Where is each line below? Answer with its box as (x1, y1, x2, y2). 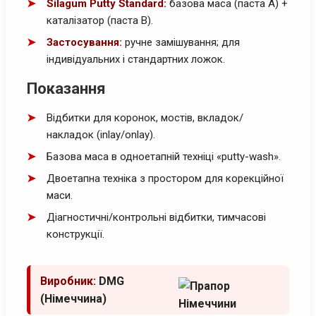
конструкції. (47, 227, 104, 241)
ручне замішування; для (122, 35, 240, 49)
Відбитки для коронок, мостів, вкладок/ (47, 111, 243, 124)
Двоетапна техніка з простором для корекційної (47, 171, 284, 185)
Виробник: (40, 274, 96, 288)
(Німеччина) (40, 291, 107, 305)
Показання (27, 79, 106, 97)
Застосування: (47, 35, 122, 49)
